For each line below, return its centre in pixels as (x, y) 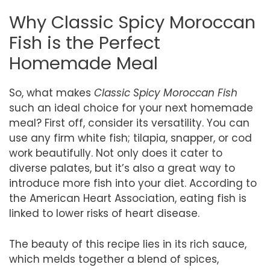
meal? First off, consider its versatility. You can (129, 123)
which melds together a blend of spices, (114, 259)
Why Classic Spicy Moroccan (132, 22)
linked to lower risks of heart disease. (104, 213)
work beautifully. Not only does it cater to (116, 153)
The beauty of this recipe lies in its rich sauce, (128, 244)
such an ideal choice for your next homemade (131, 108)
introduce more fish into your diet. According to (133, 183)
